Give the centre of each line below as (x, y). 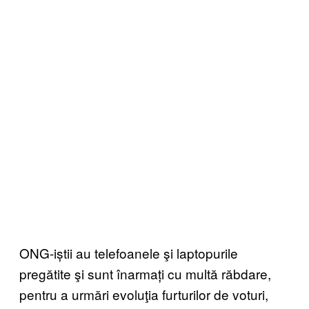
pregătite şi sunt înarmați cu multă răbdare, (145, 273)
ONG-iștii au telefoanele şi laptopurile (129, 252)
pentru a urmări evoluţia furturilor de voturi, (144, 294)
